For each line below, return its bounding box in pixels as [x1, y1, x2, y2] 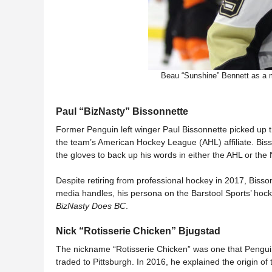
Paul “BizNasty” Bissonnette [56, 106, 188, 117]
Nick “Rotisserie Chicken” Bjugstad [56, 225, 220, 236]
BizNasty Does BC [56, 201, 126, 211]
